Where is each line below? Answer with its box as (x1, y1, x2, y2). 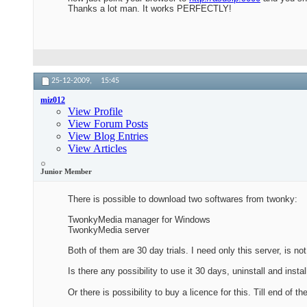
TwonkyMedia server (68, 225, 149, 236)
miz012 (40, 95, 65, 106)
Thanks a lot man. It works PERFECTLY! (68, 3, 232, 14)
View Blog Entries (68, 130, 148, 143)
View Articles (68, 143, 127, 155)
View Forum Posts (68, 118, 148, 130)
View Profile (68, 106, 123, 118)
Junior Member (40, 167, 92, 176)
